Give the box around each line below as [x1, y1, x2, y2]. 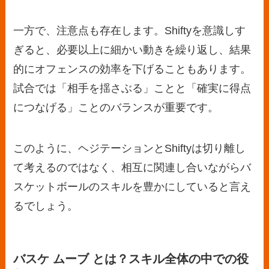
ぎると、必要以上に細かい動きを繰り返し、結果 [13, 44, 252, 56]
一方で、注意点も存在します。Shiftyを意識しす [13, 25, 246, 37]
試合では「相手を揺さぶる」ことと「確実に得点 [13, 82, 252, 95]
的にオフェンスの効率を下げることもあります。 [13, 63, 252, 76]
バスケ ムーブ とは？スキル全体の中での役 [13, 252, 249, 266]
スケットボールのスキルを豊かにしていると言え [13, 180, 252, 193]
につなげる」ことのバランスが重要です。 [13, 101, 219, 114]
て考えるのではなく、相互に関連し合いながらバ [13, 161, 252, 174]
